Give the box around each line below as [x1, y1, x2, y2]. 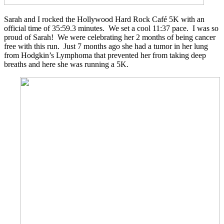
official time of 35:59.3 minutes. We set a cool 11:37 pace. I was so [4, 23, 218, 32]
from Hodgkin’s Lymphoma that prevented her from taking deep [4, 50, 206, 59]
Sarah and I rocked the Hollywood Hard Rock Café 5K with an [4, 14, 204, 23]
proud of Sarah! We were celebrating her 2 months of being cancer [4, 32, 215, 41]
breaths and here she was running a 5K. [4, 59, 130, 68]
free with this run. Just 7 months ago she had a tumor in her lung [4, 41, 208, 50]
